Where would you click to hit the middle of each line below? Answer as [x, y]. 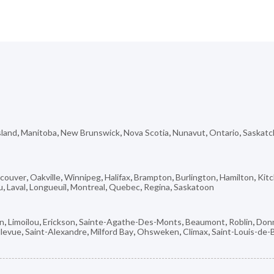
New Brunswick [90, 132]
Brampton [153, 177]
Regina [157, 187]
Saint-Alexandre [56, 231]
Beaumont [205, 221]
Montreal [88, 187]
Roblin [241, 221]
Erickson [59, 221]
